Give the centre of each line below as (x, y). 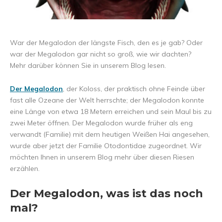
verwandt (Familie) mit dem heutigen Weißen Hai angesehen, (110, 135)
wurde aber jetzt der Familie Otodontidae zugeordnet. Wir (106, 146)
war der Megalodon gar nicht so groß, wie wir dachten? (101, 54)
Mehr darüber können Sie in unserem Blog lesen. (88, 66)
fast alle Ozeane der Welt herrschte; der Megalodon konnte (107, 100)
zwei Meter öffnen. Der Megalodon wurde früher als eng (101, 123)
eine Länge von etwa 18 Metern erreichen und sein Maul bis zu (111, 112)
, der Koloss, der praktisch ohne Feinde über (134, 89)
